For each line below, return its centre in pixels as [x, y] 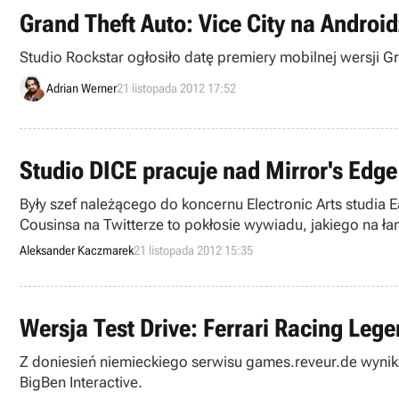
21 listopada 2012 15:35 [193, 250]
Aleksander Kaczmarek [77, 250]
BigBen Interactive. [81, 382]
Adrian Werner [81, 88]
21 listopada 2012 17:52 [176, 88]
